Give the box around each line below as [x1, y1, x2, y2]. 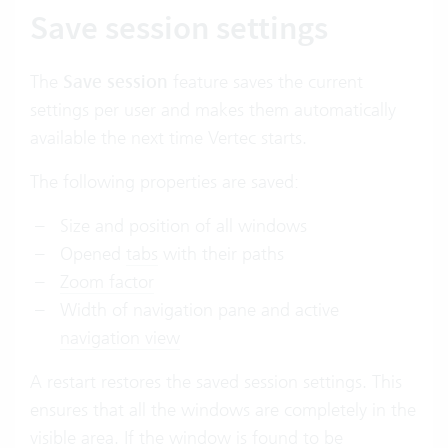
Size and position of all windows [60, 214, 307, 238]
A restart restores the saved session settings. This [30, 370, 402, 394]
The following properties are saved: [30, 170, 299, 194]
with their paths [158, 242, 284, 266]
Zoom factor [60, 270, 154, 294]
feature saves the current [168, 70, 363, 94]
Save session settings [30, 6, 335, 51]
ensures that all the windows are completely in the [30, 398, 416, 422]
